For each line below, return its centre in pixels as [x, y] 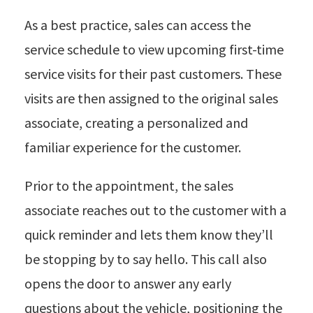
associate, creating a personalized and [136, 122]
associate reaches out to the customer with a [155, 210]
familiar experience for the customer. [133, 147]
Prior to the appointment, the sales [129, 185]
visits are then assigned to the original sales [151, 98]
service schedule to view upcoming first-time [154, 49]
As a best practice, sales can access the [138, 24]
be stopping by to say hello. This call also [146, 259]
